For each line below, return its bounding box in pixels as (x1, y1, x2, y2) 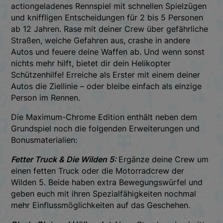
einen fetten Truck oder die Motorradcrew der (11, 165, 185, 176)
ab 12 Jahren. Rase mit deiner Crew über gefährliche (11, 23, 209, 34)
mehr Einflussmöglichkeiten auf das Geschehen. (11, 200, 191, 210)
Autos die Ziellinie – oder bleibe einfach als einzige (11, 81, 202, 91)
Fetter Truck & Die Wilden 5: (11, 154, 119, 164)
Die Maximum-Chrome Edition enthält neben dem (11, 111, 198, 122)
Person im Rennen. (11, 92, 81, 103)
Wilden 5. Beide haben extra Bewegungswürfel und (11, 177, 203, 187)
